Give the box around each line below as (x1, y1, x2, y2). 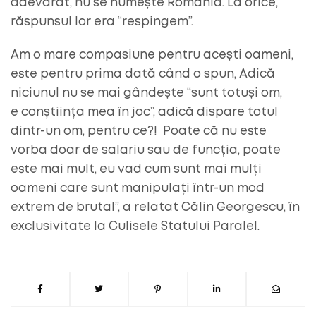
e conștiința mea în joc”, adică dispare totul (11, 107, 278, 118)
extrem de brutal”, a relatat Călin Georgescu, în (11, 202, 300, 213)
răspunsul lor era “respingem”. (11, 16, 193, 28)
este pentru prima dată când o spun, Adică (11, 68, 275, 80)
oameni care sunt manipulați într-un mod (11, 183, 265, 194)
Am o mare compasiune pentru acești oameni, (11, 49, 293, 61)
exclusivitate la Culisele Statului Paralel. (11, 221, 262, 232)
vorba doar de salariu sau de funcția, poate (11, 145, 281, 156)
